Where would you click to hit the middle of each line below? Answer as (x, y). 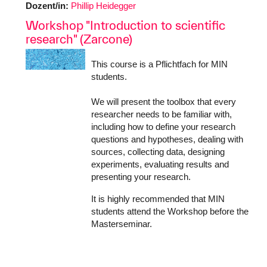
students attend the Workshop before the (170, 211)
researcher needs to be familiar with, (162, 114)
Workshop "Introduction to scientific (125, 25)
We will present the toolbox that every (164, 102)
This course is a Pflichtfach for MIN (159, 64)
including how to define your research (163, 127)
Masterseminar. (122, 224)
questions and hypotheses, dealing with (167, 139)
